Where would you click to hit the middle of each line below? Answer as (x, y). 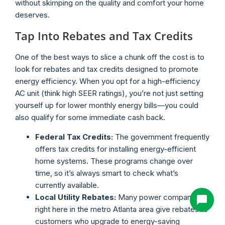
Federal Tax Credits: (74, 137)
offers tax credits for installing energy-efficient (116, 149)
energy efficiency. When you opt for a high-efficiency (107, 81)
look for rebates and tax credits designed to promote (107, 69)
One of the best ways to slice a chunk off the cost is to (110, 57)
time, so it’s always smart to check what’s (107, 173)
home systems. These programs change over (114, 161)
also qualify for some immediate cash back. (90, 118)
